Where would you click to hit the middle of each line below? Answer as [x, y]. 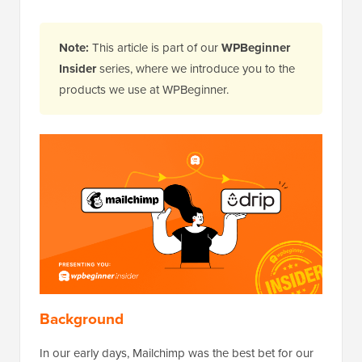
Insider [78, 69]
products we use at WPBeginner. [144, 90]
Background [82, 319]
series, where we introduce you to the [196, 69]
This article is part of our [157, 48]
